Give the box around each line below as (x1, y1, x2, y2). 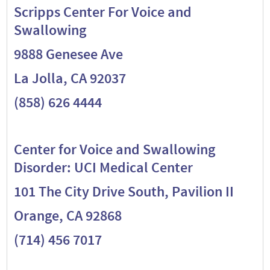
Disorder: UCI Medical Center (13, 159, 193, 176)
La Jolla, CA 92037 (13, 70, 126, 87)
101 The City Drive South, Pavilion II (13, 183, 234, 200)
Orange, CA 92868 (13, 207, 122, 224)
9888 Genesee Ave (13, 46, 123, 63)
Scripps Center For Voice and (13, 4, 192, 20)
